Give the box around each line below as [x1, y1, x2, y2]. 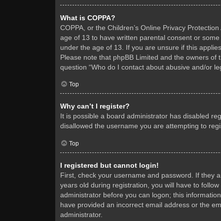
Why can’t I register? [60, 102, 130, 110]
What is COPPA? [60, 13, 115, 22]
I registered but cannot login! [60, 161, 159, 170]
